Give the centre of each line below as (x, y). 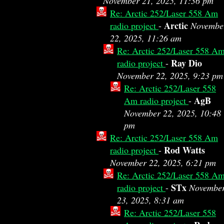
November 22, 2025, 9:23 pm (170, 75)
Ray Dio (186, 63)
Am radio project (156, 100)
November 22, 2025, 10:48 (172, 113)
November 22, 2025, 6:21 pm (163, 162)
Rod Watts (184, 150)
